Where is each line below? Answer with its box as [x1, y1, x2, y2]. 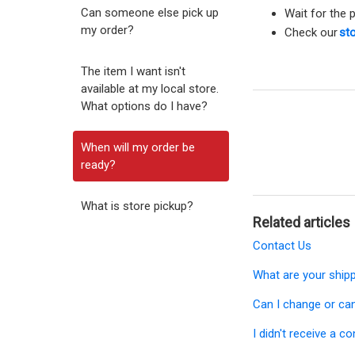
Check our [284, 25, 340, 40]
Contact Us [253, 239, 312, 253]
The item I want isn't [81, 64, 185, 78]
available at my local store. [81, 82, 219, 96]
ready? [81, 158, 116, 172]
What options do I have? [81, 99, 208, 113]
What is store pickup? [81, 199, 193, 213]
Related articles [253, 214, 351, 231]
